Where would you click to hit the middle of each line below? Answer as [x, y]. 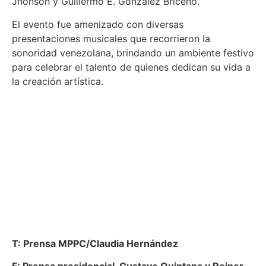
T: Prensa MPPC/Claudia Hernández [96, 243]
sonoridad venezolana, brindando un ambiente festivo [133, 53]
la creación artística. [58, 81]
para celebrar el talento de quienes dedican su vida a [131, 67]
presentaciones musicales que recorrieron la [111, 38]
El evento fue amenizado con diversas [98, 24]
